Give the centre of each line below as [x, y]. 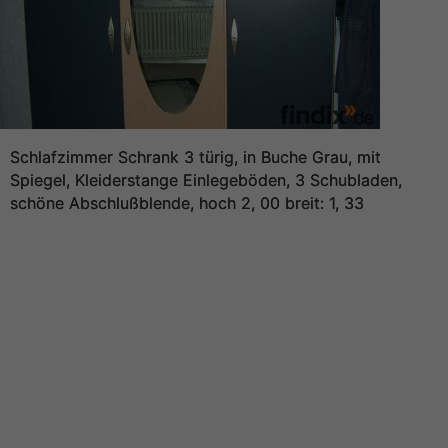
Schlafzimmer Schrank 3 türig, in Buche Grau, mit [195, 157]
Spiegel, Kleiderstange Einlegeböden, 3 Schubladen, [206, 180]
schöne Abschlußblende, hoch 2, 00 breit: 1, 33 [187, 203]
